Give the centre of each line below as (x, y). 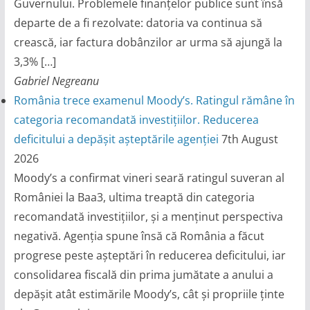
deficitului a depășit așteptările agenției (116, 139)
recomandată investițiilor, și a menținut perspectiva (148, 217)
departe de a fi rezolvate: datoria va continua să (138, 23)
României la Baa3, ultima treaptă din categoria (134, 198)
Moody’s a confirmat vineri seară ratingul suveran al (149, 178)
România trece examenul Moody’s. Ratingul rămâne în (154, 101)
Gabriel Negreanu (56, 81)
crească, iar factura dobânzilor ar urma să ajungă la (148, 43)
